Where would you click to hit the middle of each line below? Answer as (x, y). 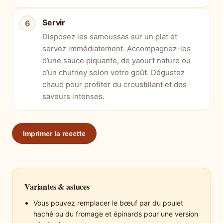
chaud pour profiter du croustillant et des (114, 85)
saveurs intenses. (73, 97)
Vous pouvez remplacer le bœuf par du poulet (108, 203)
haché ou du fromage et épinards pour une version (116, 214)
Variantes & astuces (57, 187)
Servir (54, 23)
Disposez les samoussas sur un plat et (110, 37)
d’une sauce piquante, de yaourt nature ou (116, 61)
